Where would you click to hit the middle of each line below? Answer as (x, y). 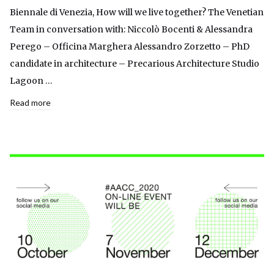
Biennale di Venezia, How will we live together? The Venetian (137, 12)
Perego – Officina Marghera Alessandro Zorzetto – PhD (130, 46)
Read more (30, 102)
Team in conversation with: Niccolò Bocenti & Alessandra (131, 29)
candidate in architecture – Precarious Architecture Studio (135, 64)
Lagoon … (31, 81)
